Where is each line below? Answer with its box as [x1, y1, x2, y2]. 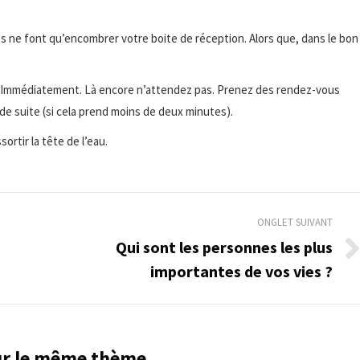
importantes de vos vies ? [150, 260, 333, 281]
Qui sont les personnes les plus [116, 236, 333, 257]
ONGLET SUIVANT [257, 215, 333, 229]
